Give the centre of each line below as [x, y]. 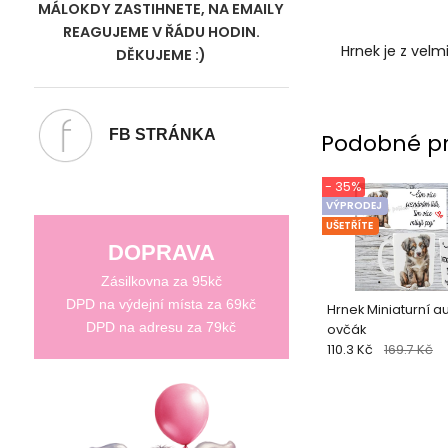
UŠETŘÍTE [349, 226]
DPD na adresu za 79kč [161, 326]
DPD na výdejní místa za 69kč [161, 303]
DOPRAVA [161, 252]
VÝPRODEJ [353, 206]
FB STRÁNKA [154, 134]
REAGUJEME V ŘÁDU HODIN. [161, 31]
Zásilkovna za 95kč [161, 280]
